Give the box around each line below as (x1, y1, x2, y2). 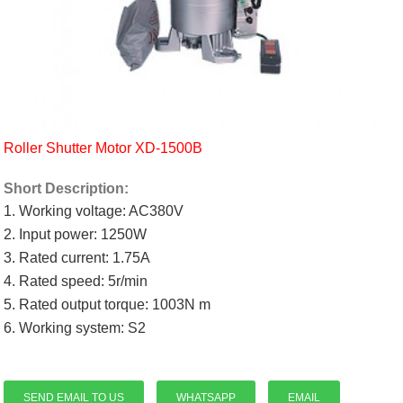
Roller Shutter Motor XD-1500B (4, 140, 203, 157)
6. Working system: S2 (4, 320, 147, 336)
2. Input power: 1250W (4, 227, 148, 243)
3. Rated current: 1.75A (4, 250, 151, 266)
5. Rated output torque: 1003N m (4, 297, 211, 313)
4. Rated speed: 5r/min (4, 273, 148, 290)
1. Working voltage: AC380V (4, 203, 184, 219)
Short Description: (4, 181, 130, 197)
